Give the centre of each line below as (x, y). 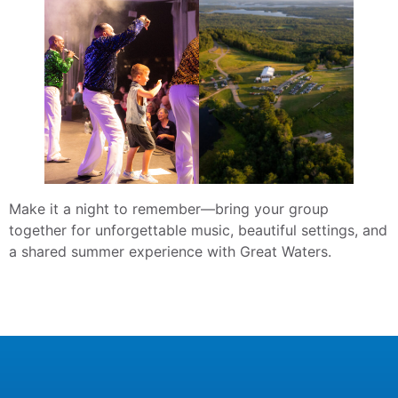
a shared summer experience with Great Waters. (170, 252)
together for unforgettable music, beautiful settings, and (198, 231)
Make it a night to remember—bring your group (169, 209)
